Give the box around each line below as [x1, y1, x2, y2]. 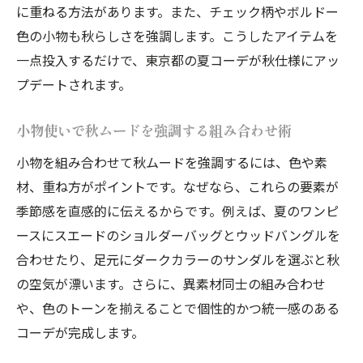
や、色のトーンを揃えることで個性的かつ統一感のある [16, 297, 340, 318]
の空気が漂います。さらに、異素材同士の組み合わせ [16, 273, 326, 293]
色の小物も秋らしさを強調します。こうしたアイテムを [16, 25, 338, 45]
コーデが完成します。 [16, 322, 144, 342]
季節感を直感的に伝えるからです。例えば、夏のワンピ [16, 200, 339, 220]
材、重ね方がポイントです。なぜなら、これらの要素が [16, 176, 339, 196]
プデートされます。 [16, 74, 131, 94]
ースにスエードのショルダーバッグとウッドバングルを [16, 224, 340, 245]
